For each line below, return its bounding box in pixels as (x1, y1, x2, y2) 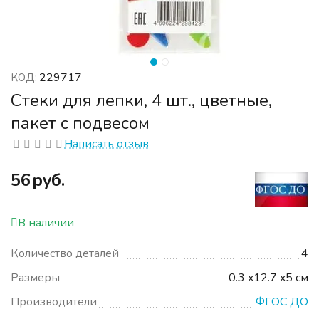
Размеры (11, 270, 60, 286)
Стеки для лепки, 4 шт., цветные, (11, 89, 272, 112)
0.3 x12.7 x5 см (229, 270, 309, 286)
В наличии (18, 215, 74, 231)
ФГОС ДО (256, 294, 309, 310)
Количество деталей (11, 246, 119, 262)
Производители (11, 294, 97, 310)
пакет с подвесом (11, 112, 150, 135)
